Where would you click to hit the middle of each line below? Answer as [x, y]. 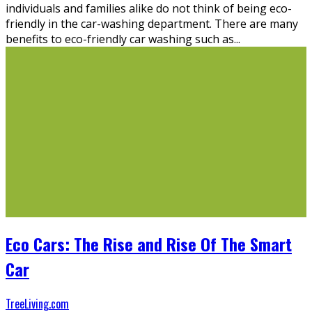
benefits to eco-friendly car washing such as [120, 39]
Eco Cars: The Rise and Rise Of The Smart [149, 243]
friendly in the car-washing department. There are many [152, 23]
